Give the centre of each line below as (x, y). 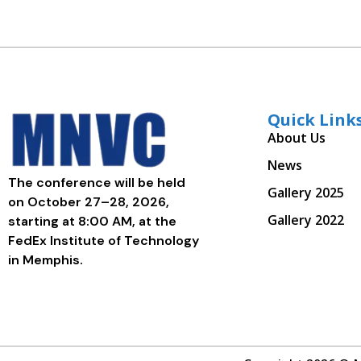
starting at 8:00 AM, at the (92, 221)
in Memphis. (46, 259)
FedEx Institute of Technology (104, 240)
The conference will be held (97, 182)
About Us (296, 137)
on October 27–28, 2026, (89, 201)
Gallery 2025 (305, 192)
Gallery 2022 (305, 220)
